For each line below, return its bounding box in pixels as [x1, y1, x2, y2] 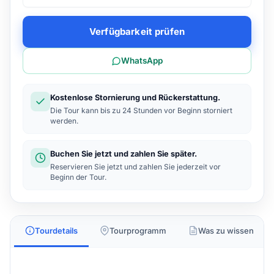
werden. [50, 116, 78, 125]
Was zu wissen [198, 226, 254, 235]
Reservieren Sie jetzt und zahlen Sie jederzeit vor [50, 162, 221, 171]
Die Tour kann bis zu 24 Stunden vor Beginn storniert [50, 106, 232, 115]
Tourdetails [35, 226, 78, 235]
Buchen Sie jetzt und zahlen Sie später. [50, 149, 197, 158]
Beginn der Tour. [50, 172, 106, 182]
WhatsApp [121, 56, 163, 65]
